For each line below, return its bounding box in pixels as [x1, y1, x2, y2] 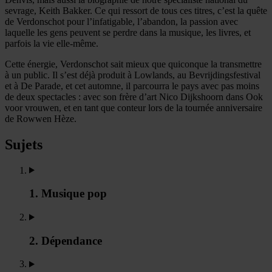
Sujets [5, 136, 42, 152]
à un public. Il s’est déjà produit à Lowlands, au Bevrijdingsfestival [5, 69, 260, 80]
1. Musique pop [29, 187, 107, 200]
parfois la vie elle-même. [5, 38, 98, 49]
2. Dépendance [29, 234, 102, 247]
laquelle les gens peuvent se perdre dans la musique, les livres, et [5, 27, 251, 38]
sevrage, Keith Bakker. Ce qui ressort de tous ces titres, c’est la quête [5, 5, 267, 16]
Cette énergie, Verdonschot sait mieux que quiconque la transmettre [5, 58, 262, 69]
